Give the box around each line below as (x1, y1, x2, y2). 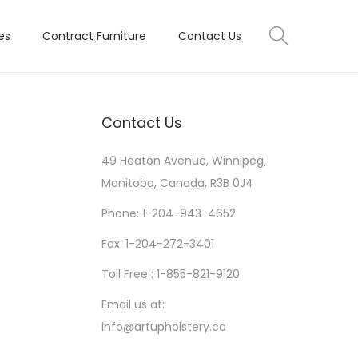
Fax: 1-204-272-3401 (101, 236, 214, 252)
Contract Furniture (42, 28, 146, 44)
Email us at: (101, 296, 165, 312)
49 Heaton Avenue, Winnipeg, (101, 153, 266, 169)
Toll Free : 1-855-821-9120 (101, 266, 240, 282)
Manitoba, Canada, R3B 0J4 (101, 175, 253, 191)
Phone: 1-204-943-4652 (101, 205, 236, 221)
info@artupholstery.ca (101, 319, 226, 335)
